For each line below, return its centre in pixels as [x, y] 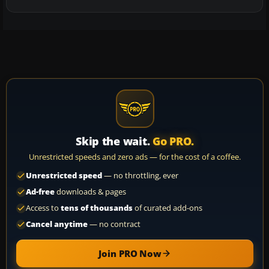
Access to [43, 208]
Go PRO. [174, 141]
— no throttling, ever [140, 176]
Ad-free [40, 192]
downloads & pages [90, 192]
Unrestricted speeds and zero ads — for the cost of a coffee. [135, 157]
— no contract [114, 225]
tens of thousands [97, 208]
